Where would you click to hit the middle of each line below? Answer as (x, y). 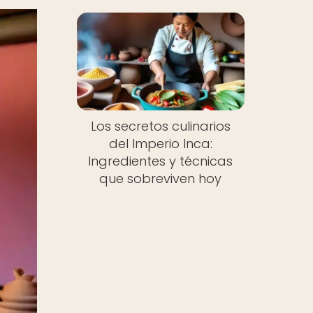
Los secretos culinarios (160, 126)
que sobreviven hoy (161, 179)
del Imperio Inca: (160, 144)
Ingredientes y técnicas (161, 161)
